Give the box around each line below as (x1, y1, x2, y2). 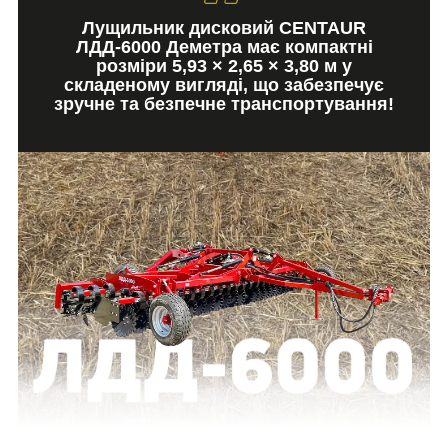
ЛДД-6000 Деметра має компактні (75, 37, 373, 58)
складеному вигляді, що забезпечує (64, 75, 384, 96)
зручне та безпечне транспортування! (54, 94, 394, 115)
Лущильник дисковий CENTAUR (82, 18, 366, 39)
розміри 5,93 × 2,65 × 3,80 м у (96, 56, 352, 77)
